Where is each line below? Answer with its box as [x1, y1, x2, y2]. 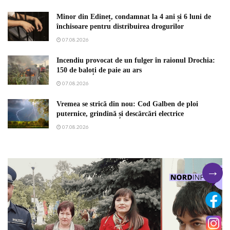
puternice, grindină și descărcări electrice [56, 109, 184, 118]
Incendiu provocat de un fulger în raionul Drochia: [56, 56, 215, 64]
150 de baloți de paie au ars [56, 66, 142, 74]
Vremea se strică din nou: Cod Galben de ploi [56, 100, 198, 108]
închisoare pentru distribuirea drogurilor [56, 22, 184, 30]
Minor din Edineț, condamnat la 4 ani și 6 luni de [56, 12, 211, 21]
